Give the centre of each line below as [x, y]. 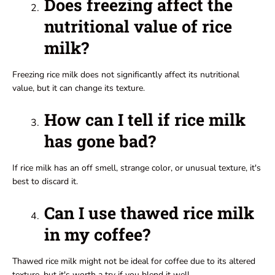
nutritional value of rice [138, 26]
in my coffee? [97, 234]
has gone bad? [100, 141]
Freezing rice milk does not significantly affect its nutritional [126, 75]
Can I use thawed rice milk [149, 213]
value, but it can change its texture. [79, 88]
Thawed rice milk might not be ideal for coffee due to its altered [134, 261]
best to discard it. [45, 182]
